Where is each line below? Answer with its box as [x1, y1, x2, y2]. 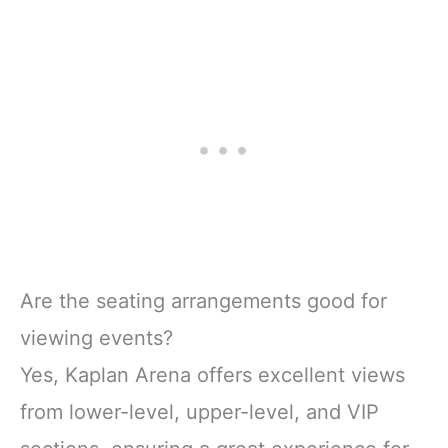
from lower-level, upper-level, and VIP [20, 399, 379, 424]
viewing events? [20, 325, 173, 350]
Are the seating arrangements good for [20, 288, 387, 313]
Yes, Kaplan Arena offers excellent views [20, 362, 405, 387]
